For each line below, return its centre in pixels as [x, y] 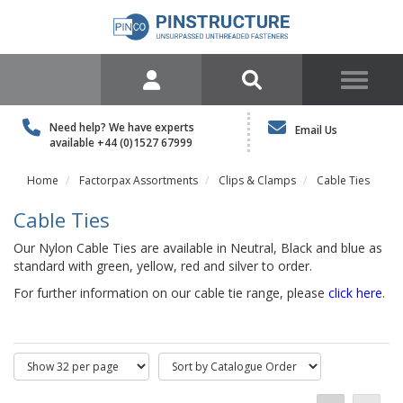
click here [355, 293]
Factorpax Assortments [139, 180]
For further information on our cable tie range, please [171, 293]
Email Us [317, 130]
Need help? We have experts [122, 127]
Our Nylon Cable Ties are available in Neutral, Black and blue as [198, 248]
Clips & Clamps [257, 180]
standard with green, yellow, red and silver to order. [163, 266]
